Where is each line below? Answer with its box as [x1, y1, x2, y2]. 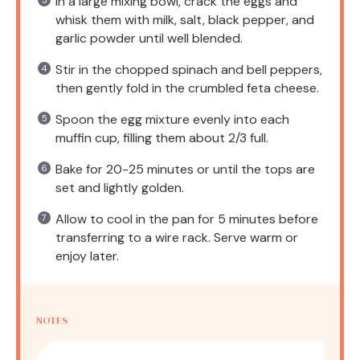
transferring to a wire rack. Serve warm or [55, 228, 298, 246]
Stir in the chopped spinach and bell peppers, [55, 60, 322, 78]
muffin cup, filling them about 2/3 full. [55, 129, 268, 146]
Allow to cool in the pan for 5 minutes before [55, 210, 318, 227]
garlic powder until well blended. [55, 29, 243, 47]
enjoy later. [55, 247, 119, 264]
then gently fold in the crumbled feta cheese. [55, 79, 319, 96]
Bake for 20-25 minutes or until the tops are [55, 160, 315, 178]
